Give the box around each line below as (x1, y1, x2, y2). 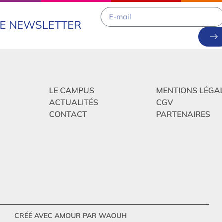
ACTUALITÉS (49, 97, 98, 107)
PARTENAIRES (156, 109, 210, 119)
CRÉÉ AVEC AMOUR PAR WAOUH (14, 211, 127, 221)
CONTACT (49, 109, 87, 119)
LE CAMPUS (49, 85, 94, 95)
